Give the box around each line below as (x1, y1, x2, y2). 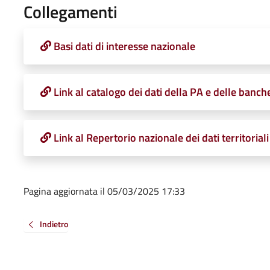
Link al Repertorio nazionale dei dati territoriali (53, 129, 269, 146)
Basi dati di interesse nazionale (53, 37, 195, 54)
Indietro (39, 217, 68, 230)
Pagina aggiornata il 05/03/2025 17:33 (23, 183, 185, 198)
